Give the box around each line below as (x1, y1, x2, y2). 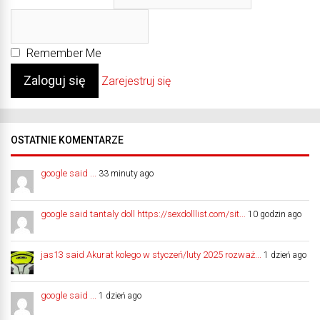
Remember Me (24, 46, 101, 60)
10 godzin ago (248, 209, 301, 219)
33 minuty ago (99, 168, 154, 179)
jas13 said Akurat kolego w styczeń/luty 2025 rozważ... (41, 249, 261, 260)
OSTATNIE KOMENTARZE (11, 134, 124, 146)
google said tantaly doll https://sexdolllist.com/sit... (41, 208, 246, 219)
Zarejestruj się (101, 74, 171, 88)
